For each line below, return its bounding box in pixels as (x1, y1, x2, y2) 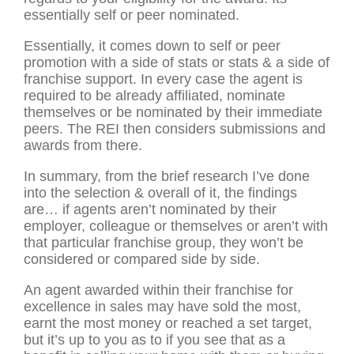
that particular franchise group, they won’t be (24, 235, 303, 251)
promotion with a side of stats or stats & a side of (24, 55, 330, 71)
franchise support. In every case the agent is (24, 71, 303, 88)
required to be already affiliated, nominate (24, 88, 285, 104)
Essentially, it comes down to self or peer (24, 38, 281, 55)
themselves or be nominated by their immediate (24, 104, 322, 121)
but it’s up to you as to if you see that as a (24, 332, 285, 348)
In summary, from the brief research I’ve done (24, 168, 310, 185)
